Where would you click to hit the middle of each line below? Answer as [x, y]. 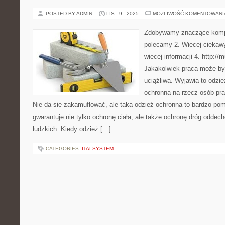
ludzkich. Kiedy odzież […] [72, 129]
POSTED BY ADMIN [70, 13]
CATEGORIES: [64, 148]
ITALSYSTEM [98, 148]
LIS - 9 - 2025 [123, 13]
